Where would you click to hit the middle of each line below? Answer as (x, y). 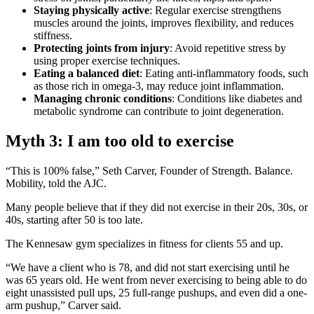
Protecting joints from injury (102, 48)
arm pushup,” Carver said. (63, 305)
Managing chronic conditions (103, 98)
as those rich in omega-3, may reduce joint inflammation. (159, 86)
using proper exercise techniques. (107, 60)
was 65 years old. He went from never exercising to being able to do (156, 280)
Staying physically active (91, 10)
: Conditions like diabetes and (237, 98)
